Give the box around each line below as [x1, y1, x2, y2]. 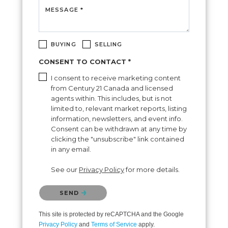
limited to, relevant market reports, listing [51, 104, 187, 112]
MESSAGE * [45, 6, 83, 13]
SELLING [94, 40, 123, 48]
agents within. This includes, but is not [51, 94, 172, 102]
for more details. [124, 165, 180, 174]
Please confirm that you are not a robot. [39, 183, 170, 191]
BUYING [51, 40, 76, 48]
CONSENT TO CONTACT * [39, 57, 131, 66]
